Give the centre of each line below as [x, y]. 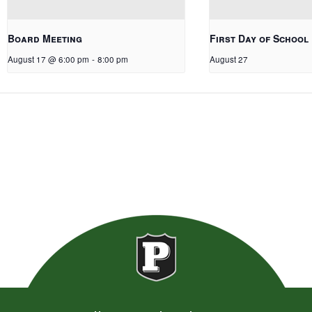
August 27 [228, 60]
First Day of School [259, 39]
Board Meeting [45, 39]
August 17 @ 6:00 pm [48, 60]
